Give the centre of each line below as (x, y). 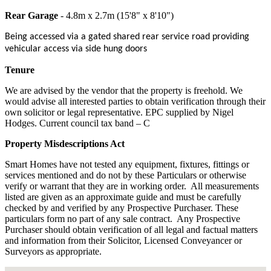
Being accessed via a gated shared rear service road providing (127, 37)
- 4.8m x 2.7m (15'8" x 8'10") (116, 15)
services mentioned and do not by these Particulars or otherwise (126, 175)
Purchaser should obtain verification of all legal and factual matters (131, 229)
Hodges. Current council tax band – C (77, 123)
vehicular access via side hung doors (76, 49)
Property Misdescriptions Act (65, 143)
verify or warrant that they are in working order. (96, 186)
